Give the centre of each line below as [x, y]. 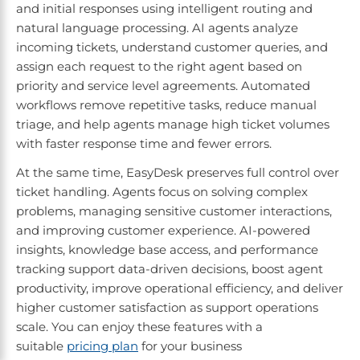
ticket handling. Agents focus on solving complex [162, 192]
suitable [41, 346]
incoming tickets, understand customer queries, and [172, 47]
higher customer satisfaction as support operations [167, 308]
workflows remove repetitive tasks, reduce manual [166, 105]
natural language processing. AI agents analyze [157, 28]
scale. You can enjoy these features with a [139, 327]
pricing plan [102, 346]
